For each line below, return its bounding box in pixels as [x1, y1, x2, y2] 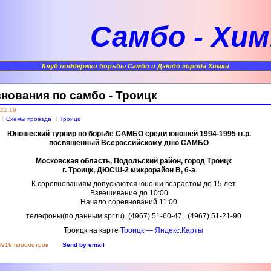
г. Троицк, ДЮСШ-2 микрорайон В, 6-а [62, 165, 196, 174]
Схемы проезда [6, 115, 52, 122]
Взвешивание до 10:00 [90, 188, 168, 197]
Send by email [62, 241, 105, 249]
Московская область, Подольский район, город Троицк [35, 156, 232, 165]
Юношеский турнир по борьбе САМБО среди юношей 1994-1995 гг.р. [7, 129, 251, 138]
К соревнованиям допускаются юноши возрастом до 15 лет [31, 179, 236, 188]
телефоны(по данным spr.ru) [25, 212, 125, 221]
